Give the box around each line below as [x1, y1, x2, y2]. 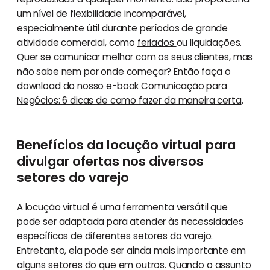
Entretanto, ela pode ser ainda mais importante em [16, 243, 246, 257]
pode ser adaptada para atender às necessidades [16, 215, 243, 228]
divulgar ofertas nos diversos [16, 152, 204, 170]
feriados [137, 36, 177, 49]
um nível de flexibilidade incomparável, [16, 7, 186, 20]
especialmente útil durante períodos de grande [16, 21, 228, 34]
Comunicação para [141, 79, 227, 92]
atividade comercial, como [16, 36, 137, 49]
